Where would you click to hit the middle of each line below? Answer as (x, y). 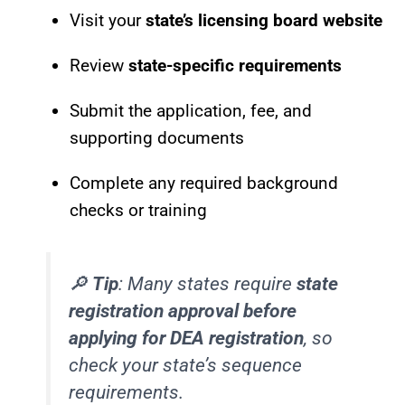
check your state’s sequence (186, 366)
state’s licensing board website (264, 20)
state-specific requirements (235, 65)
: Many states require (208, 284)
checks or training (138, 210)
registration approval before (183, 311)
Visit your (108, 20)
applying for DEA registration (187, 339)
